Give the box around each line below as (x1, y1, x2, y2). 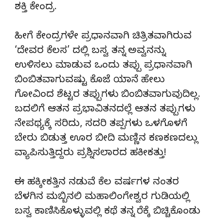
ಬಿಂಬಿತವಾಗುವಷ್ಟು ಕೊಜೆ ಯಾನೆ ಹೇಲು (15, 74, 165, 88)
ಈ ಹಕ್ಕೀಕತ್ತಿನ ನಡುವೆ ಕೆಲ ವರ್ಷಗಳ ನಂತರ (15, 176, 179, 190)
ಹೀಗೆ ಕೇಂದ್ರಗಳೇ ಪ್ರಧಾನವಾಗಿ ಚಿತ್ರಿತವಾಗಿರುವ (15, 30, 192, 44)
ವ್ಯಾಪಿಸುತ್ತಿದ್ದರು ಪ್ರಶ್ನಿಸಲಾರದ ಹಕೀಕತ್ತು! (15, 147, 166, 161)
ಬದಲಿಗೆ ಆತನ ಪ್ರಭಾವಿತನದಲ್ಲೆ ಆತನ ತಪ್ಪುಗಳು (15, 103, 195, 117)
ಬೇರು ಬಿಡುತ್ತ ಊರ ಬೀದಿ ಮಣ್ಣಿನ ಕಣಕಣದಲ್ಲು (15, 132, 198, 146)
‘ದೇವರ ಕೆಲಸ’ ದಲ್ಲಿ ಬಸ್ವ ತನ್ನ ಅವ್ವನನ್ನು (15, 45, 165, 58)
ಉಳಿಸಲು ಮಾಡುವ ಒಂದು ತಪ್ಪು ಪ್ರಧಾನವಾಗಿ (15, 59, 192, 73)
